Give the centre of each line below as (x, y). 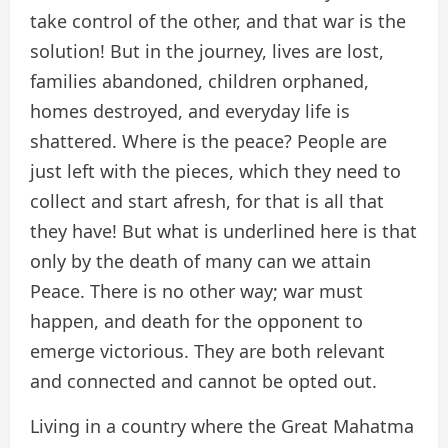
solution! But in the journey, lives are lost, (207, 51)
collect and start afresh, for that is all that (207, 201)
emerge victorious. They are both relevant (207, 351)
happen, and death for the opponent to (196, 321)
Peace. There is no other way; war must (196, 291)
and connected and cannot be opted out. (203, 381)
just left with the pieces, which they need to (215, 171)
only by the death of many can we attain (200, 261)
